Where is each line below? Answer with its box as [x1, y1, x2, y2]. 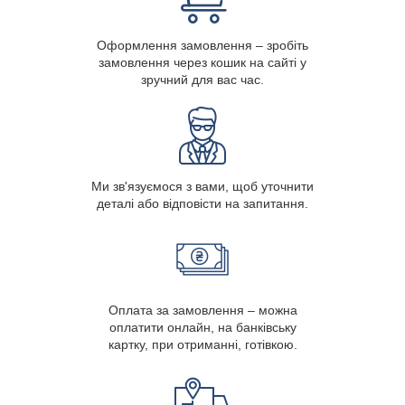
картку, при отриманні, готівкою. [108, 337, 297, 353]
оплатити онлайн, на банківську [108, 320, 297, 335]
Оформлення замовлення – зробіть [97, 38, 308, 53]
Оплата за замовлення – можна [108, 303, 297, 318]
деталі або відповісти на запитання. [97, 196, 308, 212]
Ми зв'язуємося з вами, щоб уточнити [91, 179, 314, 194]
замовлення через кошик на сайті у [99, 55, 306, 71]
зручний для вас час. [141, 72, 264, 88]
